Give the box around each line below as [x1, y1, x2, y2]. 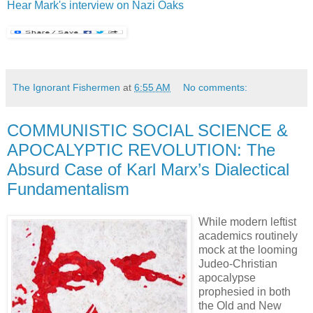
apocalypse [198, 272, 256, 284]
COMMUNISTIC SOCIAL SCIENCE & [7, 120, 288, 140]
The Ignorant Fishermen [13, 81, 120, 93]
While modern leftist [198, 216, 296, 228]
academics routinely [198, 230, 298, 242]
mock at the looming [198, 244, 298, 256]
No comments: [183, 81, 248, 93]
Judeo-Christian [198, 258, 277, 270]
